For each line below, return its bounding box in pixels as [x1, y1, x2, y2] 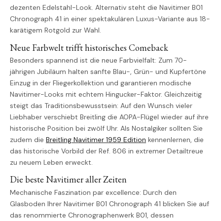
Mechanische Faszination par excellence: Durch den [10, 188, 177, 197]
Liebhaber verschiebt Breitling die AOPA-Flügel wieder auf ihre [10, 112, 209, 122]
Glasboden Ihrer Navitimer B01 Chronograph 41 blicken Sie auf [10, 199, 209, 209]
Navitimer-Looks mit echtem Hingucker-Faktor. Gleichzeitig [10, 90, 202, 99]
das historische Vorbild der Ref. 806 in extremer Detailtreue [10, 147, 203, 156]
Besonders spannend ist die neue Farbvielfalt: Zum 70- [10, 56, 187, 65]
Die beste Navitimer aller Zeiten [10, 174, 127, 185]
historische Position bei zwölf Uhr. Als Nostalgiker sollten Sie [10, 124, 203, 133]
